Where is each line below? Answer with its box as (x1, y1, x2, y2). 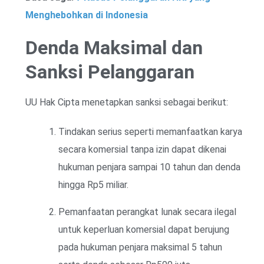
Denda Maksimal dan (25, 36, 203, 59)
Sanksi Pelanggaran (25, 60, 194, 83)
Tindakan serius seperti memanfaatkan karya (58, 126, 242, 137)
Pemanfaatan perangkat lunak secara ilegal (58, 206, 236, 217)
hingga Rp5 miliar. (58, 179, 128, 190)
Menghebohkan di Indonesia (25, 9, 148, 21)
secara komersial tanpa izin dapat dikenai (58, 143, 226, 155)
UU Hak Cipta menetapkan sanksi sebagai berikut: (25, 96, 228, 108)
